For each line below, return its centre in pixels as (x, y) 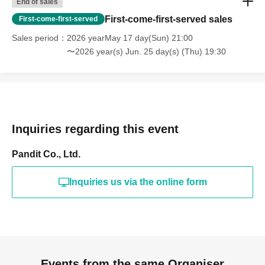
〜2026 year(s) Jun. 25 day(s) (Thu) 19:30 (146, 51)
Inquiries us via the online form (138, 182)
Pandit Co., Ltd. (46, 154)
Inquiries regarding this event (95, 129)
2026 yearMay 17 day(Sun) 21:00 (130, 38)
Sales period (35, 38)
